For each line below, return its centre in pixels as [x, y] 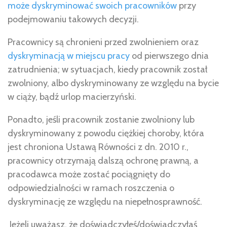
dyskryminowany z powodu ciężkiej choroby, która [106, 133]
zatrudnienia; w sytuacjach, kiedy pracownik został [107, 69]
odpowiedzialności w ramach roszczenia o [91, 188]
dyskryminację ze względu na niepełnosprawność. [105, 201]
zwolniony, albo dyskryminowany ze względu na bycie [113, 83]
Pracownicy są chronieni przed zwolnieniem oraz [103, 42]
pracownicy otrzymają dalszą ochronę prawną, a [103, 160]
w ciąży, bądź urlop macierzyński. [72, 97]
